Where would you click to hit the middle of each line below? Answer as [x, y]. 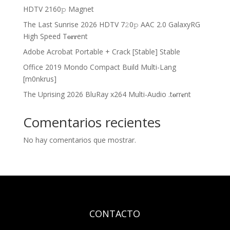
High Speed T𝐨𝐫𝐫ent [55, 36]
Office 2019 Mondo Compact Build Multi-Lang [99, 67]
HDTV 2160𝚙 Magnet [58, 9]
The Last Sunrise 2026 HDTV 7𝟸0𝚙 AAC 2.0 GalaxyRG [111, 24]
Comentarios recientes [92, 122]
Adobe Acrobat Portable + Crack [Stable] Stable [101, 52]
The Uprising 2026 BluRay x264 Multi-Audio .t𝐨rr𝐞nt [107, 94]
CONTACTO [115, 214]
